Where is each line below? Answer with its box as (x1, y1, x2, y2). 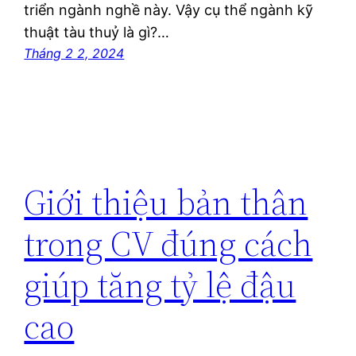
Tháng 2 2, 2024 (24, 45, 125, 62)
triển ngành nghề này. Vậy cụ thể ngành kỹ (24, 2, 314, 19)
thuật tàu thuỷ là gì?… (24, 24, 170, 41)
